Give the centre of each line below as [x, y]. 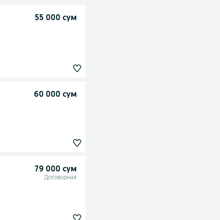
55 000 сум [55, 18]
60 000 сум [55, 95]
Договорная [60, 178]
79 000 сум [55, 169]
